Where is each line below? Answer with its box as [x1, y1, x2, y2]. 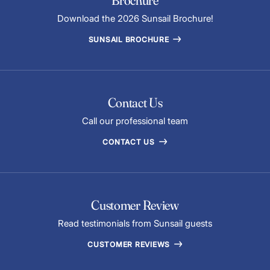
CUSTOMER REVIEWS [87, 239, 172, 249]
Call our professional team [82, 115, 188, 127]
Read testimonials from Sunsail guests [58, 217, 212, 229]
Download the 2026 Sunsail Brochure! [57, 12, 213, 24]
